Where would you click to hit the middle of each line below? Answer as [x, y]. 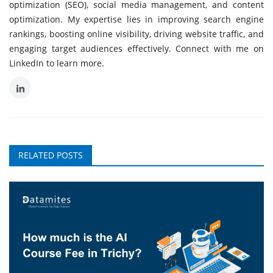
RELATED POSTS [51, 155]
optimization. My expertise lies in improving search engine [136, 19]
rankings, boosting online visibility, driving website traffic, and [136, 34]
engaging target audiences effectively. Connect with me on [136, 48]
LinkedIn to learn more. [57, 63]
